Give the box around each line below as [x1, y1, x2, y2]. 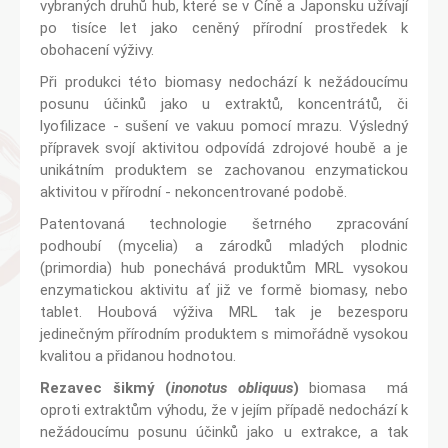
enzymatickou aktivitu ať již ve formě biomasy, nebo [40, 281, 408, 299]
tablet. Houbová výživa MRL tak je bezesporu [40, 303, 408, 321]
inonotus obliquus [171, 379, 293, 397]
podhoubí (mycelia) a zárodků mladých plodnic [40, 237, 408, 255]
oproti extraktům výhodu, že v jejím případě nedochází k [40, 401, 408, 419]
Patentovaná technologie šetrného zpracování [40, 215, 408, 233]
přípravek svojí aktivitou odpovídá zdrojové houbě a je [40, 139, 408, 157]
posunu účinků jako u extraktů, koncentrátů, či [40, 95, 408, 113]
